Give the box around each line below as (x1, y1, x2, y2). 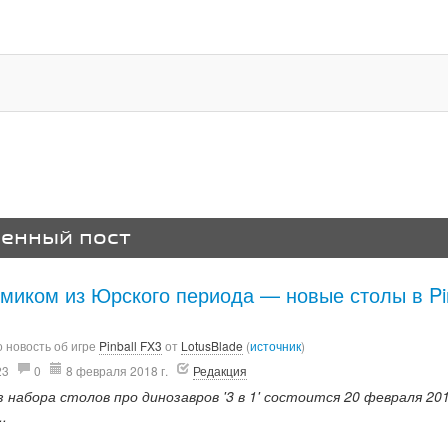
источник (249, 337, 301, 354)
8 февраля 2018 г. (62, 362, 171, 379)
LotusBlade (180, 337, 243, 354)
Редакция (192, 362, 247, 379)
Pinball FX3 (98, 337, 162, 354)
